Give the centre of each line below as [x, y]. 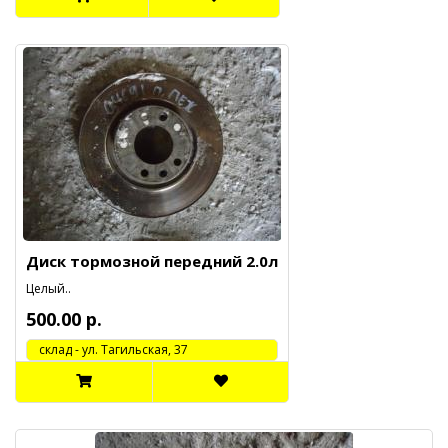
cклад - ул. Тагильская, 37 [107, 349]
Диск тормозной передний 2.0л [152, 261]
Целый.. [48, 288]
